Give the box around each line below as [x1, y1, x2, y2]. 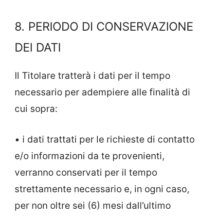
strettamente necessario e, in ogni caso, [15, 183, 189, 195]
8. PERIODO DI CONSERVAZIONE [15, 19, 193, 34]
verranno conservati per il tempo [15, 166, 157, 178]
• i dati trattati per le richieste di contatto [15, 133, 195, 145]
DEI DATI [15, 40, 61, 54]
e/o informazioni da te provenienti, [15, 150, 164, 162]
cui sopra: [15, 103, 57, 114]
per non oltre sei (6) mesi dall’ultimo [15, 200, 171, 211]
